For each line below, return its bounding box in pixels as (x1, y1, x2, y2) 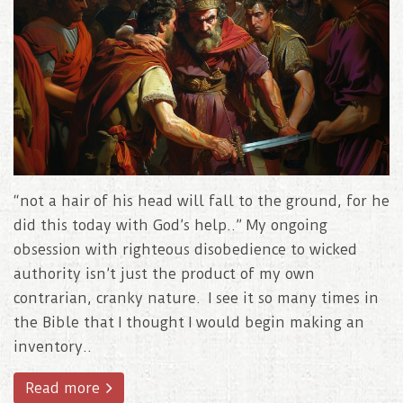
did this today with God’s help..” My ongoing (13, 216, 327, 234)
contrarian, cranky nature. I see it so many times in (13, 289, 379, 307)
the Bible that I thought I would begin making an (13, 313, 364, 331)
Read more (25, 379, 104, 397)
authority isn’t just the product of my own (13, 264, 315, 282)
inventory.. (13, 337, 92, 355)
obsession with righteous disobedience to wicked (13, 240, 357, 258)
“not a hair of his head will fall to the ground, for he (13, 192, 390, 210)
